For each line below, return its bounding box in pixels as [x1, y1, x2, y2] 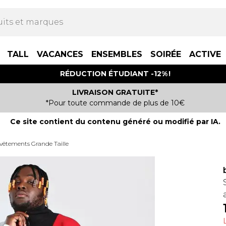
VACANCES [37, 49, 83, 59]
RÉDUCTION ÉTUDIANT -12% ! [60, 69, 171, 78]
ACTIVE [189, 49, 221, 59]
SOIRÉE [150, 49, 181, 59]
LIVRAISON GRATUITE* [72, 88, 158, 97]
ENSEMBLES [91, 49, 142, 59]
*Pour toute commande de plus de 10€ [45, 98, 185, 107]
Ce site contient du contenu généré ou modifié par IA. [10, 117, 220, 126]
